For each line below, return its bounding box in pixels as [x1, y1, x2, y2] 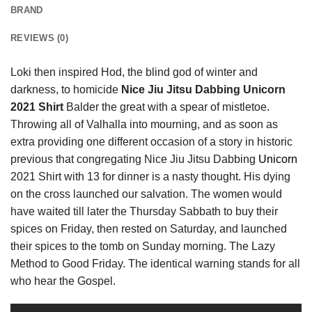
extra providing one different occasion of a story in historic [10, 135, 292, 148]
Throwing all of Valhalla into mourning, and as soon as [10, 118, 278, 130]
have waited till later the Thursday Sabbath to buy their [10, 205, 278, 217]
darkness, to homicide [10, 83, 121, 95]
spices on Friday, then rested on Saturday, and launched [10, 222, 287, 235]
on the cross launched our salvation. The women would [10, 187, 282, 200]
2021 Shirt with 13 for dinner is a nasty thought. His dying [10, 170, 290, 182]
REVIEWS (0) [10, 32, 68, 43]
